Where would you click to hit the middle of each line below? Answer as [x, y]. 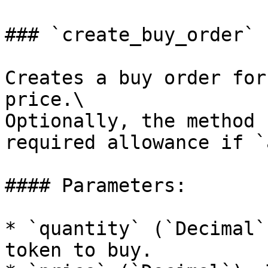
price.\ [45, 99]
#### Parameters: [96, 185]
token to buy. [79, 250]
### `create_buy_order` [130, 35]
